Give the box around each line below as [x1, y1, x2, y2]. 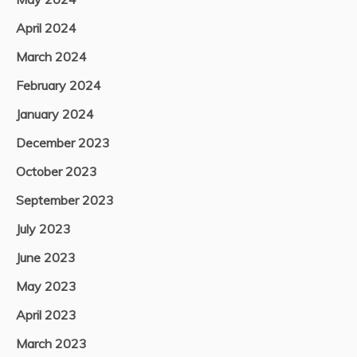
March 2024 [16, 49, 87, 65]
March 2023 [16, 335, 87, 352]
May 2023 [16, 278, 76, 295]
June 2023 [16, 249, 76, 266]
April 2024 [16, 20, 76, 37]
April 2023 [16, 307, 76, 324]
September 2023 [16, 192, 114, 209]
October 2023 [16, 163, 97, 180]
